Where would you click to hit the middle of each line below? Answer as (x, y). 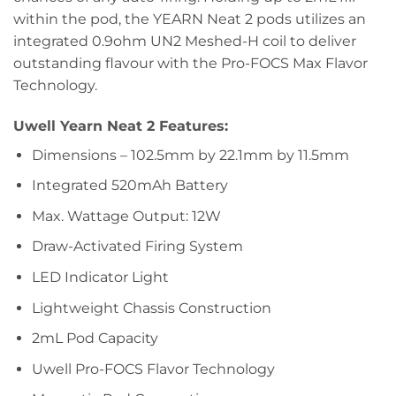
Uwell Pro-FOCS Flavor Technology (153, 369)
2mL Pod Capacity (95, 339)
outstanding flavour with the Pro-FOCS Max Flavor (190, 63)
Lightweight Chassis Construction (151, 308)
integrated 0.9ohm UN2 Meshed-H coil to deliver (185, 41)
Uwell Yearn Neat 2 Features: (121, 126)
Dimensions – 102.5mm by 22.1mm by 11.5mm (190, 155)
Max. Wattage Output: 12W (126, 216)
